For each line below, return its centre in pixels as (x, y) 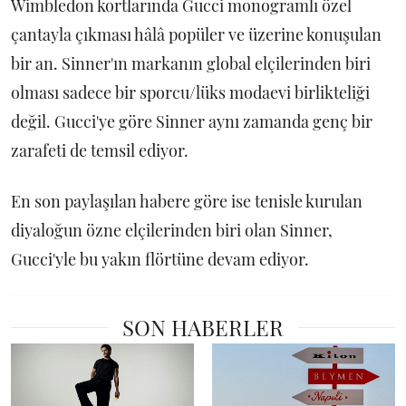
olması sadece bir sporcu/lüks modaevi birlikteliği (190, 92)
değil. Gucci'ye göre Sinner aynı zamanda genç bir (192, 121)
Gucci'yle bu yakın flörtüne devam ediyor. (160, 259)
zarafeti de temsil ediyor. (103, 150)
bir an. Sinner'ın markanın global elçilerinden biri (191, 63)
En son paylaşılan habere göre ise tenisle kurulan (187, 201)
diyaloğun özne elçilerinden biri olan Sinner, (172, 230)
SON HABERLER (203, 327)
